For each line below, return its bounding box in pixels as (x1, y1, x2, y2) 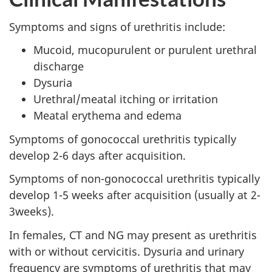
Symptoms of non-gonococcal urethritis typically (9, 171, 260, 186)
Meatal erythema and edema (33, 108, 182, 123)
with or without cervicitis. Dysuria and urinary (9, 243, 244, 259)
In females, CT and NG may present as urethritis (9, 227, 257, 242)
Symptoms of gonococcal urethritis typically (9, 131, 236, 146)
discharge (33, 59, 84, 74)
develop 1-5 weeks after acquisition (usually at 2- (9, 188, 260, 203)
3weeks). (9, 204, 54, 219)
